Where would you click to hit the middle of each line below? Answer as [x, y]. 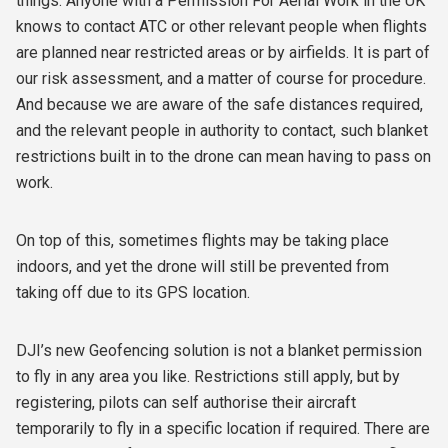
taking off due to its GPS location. [133, 293]
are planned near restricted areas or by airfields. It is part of [223, 53]
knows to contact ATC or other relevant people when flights [221, 27]
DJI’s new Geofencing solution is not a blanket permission [219, 351]
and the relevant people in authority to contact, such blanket [222, 131]
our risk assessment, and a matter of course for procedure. [221, 79]
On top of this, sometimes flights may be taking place [202, 241]
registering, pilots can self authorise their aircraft [186, 403]
